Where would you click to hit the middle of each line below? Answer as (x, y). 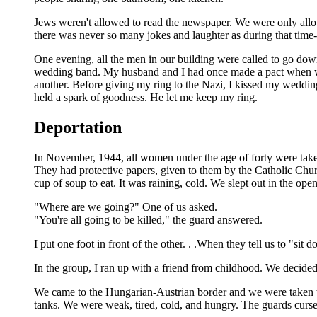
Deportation (78, 128)
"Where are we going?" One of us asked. (126, 207)
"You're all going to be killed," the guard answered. (148, 220)
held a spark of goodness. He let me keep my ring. (146, 98)
